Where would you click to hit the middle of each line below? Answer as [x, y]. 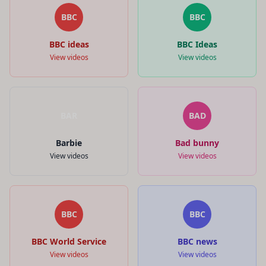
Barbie [69, 142]
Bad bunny [197, 142]
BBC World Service [69, 241]
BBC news [197, 241]
